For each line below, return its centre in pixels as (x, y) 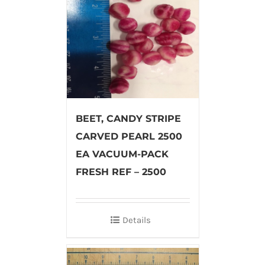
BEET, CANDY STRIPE (128, 118)
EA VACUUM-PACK (122, 154)
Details (137, 220)
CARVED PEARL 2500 (129, 136)
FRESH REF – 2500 (121, 172)
